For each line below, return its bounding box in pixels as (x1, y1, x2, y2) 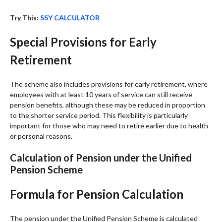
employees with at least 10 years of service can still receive (10, 90, 192, 99)
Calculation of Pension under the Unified (10, 151, 192, 164)
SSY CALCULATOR (40, 13, 100, 22)
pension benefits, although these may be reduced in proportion (10, 100, 205, 109)
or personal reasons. (10, 131, 72, 140)
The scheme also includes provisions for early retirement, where (10, 79, 208, 88)
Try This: (10, 13, 40, 22)
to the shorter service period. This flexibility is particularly (10, 111, 188, 119)
